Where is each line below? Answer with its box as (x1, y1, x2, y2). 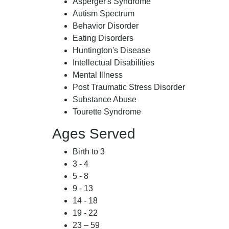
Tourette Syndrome (73, 107, 141, 116)
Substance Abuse (73, 95, 136, 104)
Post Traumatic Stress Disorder (73, 83, 185, 91)
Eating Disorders (73, 34, 133, 42)
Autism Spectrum (73, 9, 134, 18)
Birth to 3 (73, 147, 105, 156)
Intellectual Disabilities (73, 58, 154, 67)
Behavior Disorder (73, 21, 139, 30)
